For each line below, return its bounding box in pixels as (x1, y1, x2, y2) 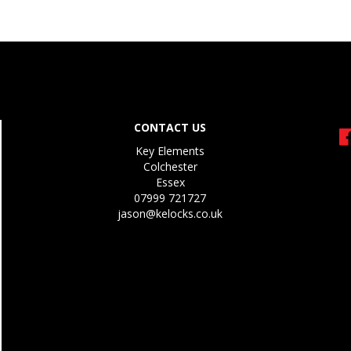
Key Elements (136, 143, 205, 158)
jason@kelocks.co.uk (118, 205, 223, 221)
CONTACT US (134, 119, 207, 135)
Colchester (143, 158, 197, 174)
